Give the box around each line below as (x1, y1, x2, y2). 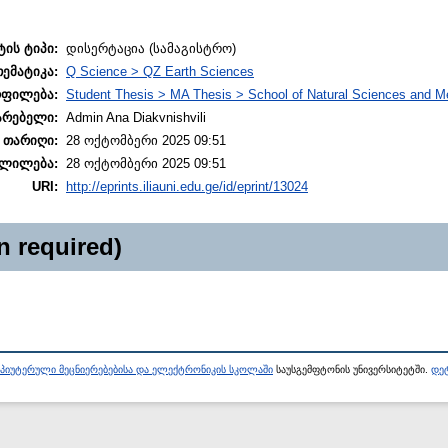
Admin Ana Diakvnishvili (66, 110, 206, 126)
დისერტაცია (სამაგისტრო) (66, 41, 236, 57)
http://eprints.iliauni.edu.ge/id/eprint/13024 (66, 179, 308, 195)
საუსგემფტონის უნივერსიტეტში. (273, 364, 431, 376)
